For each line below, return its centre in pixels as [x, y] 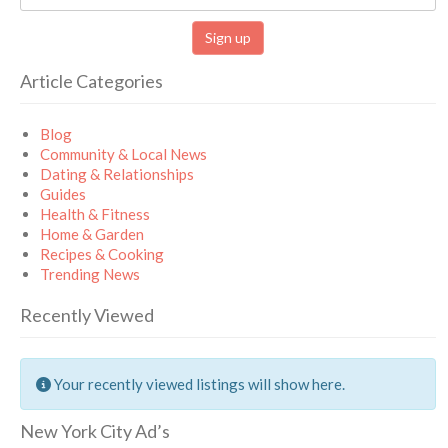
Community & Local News [124, 153]
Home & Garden [92, 233]
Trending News [90, 273]
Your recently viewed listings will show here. [198, 383]
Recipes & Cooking [102, 253]
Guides [63, 193]
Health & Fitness [95, 213]
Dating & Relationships [117, 173]
